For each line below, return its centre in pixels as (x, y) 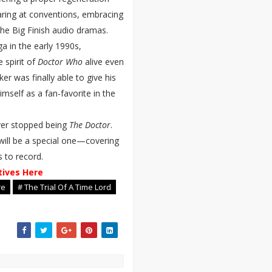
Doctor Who (60, 62)
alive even (103, 62)
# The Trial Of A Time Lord (64, 187)
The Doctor (90, 125)
